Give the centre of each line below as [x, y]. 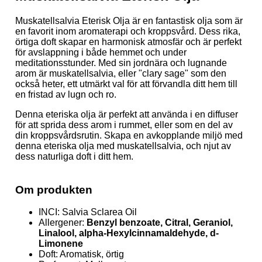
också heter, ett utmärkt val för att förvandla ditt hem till [126, 84]
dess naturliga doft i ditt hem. [74, 157]
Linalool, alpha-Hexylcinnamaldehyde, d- [129, 233]
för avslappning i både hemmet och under [101, 53]
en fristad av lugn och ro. [66, 95]
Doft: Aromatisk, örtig [81, 254]
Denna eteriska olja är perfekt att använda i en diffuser [127, 115]
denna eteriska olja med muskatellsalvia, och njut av [123, 146]
